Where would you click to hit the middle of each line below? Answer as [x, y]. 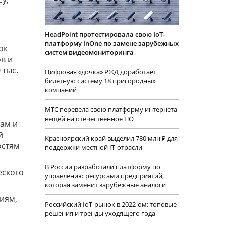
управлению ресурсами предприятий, [104, 176]
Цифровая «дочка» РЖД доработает [100, 72]
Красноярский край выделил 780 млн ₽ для [111, 138]
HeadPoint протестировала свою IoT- [104, 34]
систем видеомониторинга [89, 52]
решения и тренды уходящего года [100, 214]
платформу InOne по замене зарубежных [111, 43]
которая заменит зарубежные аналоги [105, 185]
